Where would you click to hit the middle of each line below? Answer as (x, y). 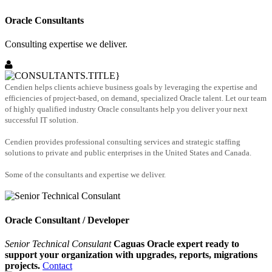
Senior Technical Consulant (58, 244)
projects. (22, 266)
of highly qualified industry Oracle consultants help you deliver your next (126, 109)
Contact (57, 266)
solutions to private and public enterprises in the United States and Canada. (128, 153)
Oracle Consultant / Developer (67, 220)
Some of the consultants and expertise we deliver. (85, 175)
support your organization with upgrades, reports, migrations (131, 255)
